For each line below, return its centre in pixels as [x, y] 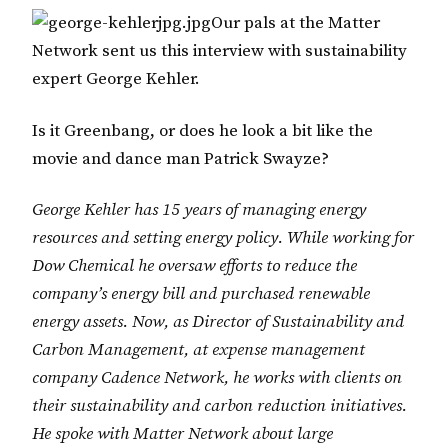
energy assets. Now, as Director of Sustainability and [218, 322]
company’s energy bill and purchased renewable [201, 294]
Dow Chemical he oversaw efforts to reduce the [194, 266]
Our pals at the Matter [295, 22]
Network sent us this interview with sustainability [219, 50]
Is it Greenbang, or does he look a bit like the [202, 130]
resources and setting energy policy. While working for [223, 238]
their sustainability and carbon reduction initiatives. [219, 406]
